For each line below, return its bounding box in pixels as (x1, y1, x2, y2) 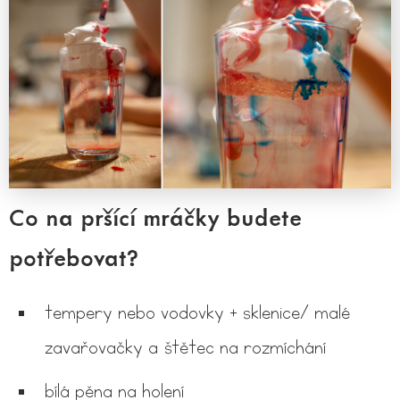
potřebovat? (9, 241, 139, 272)
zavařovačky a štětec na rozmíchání (45, 335, 326, 360)
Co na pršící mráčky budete (9, 201, 302, 232)
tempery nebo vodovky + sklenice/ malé (45, 300, 350, 325)
